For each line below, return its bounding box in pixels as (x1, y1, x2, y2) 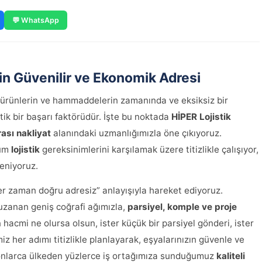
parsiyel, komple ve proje (127, 201, 237, 212)
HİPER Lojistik (171, 111, 231, 122)
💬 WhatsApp (12, 16, 59, 25)
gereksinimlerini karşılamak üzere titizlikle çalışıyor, (40, 144, 258, 155)
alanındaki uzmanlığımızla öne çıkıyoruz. (51, 127, 222, 139)
